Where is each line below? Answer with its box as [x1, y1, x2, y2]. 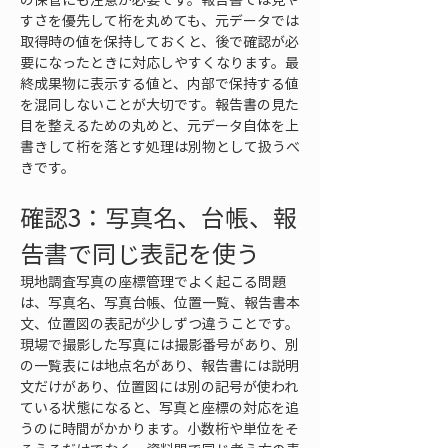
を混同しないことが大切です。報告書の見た [20, 94, 299, 114]
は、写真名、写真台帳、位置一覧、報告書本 [20, 292, 300, 312]
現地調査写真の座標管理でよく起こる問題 [20, 271, 286, 291]
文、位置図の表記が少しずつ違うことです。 [20, 313, 299, 333]
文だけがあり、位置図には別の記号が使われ [20, 376, 298, 396]
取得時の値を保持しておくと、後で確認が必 [20, 31, 299, 51]
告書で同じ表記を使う [20, 235, 260, 271]
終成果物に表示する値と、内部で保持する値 [20, 73, 299, 93]
